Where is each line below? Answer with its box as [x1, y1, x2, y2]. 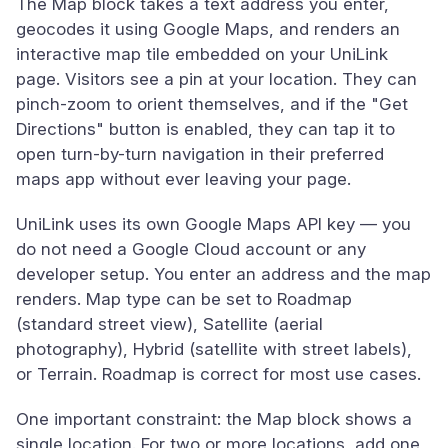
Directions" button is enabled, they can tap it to [16, 119, 395, 139]
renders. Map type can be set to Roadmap [16, 289, 352, 309]
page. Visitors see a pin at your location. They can [16, 69, 417, 89]
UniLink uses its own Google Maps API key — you [16, 214, 411, 234]
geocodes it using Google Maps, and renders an [16, 19, 400, 39]
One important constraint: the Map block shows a [16, 409, 412, 429]
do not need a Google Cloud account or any [16, 239, 366, 259]
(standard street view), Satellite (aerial [16, 314, 323, 334]
